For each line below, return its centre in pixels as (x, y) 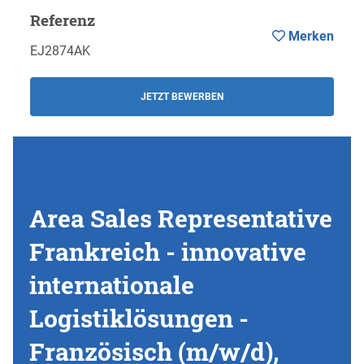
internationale (112, 285)
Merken (310, 37)
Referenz (62, 19)
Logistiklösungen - (139, 318)
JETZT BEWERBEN (182, 97)
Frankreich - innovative (168, 252)
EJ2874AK (60, 51)
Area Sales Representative (181, 219)
